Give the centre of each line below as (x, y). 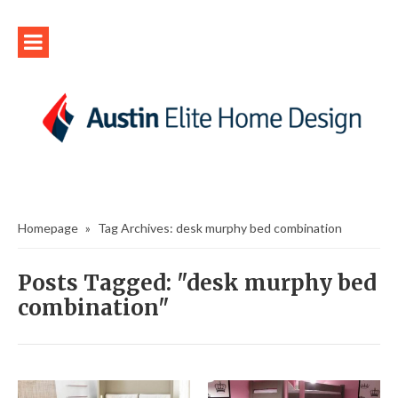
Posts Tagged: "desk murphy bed (197, 283)
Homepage (48, 227)
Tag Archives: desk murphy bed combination (220, 227)
